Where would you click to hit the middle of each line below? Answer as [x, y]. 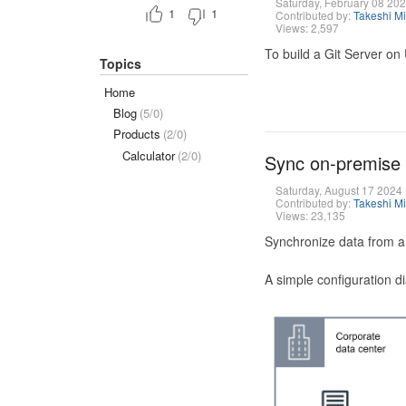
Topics [121, 64]
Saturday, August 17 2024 [338, 190]
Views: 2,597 [307, 28]
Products [137, 134]
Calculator [149, 155]
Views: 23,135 [310, 215]
